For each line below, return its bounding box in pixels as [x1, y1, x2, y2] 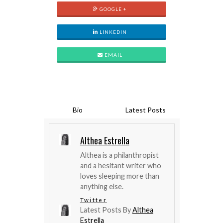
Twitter [80, 197, 107, 203]
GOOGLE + [98, 6, 127, 12]
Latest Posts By [80, 206, 132, 214]
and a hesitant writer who [80, 161, 161, 170]
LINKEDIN [98, 29, 127, 35]
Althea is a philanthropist [80, 151, 159, 159]
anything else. [80, 182, 123, 191]
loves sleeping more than [80, 172, 159, 180]
